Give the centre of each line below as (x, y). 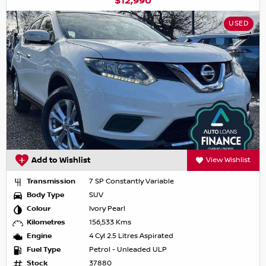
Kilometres (46, 223)
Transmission (51, 182)
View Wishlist (228, 160)
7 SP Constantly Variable (132, 182)
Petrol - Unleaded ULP (128, 250)
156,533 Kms (110, 223)
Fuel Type (44, 250)
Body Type (45, 195)
